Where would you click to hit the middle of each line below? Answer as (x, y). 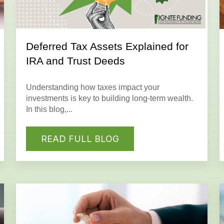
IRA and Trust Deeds (75, 61)
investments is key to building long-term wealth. (109, 98)
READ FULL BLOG (80, 138)
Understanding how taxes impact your (92, 87)
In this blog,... (49, 109)
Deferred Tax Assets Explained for (107, 46)
